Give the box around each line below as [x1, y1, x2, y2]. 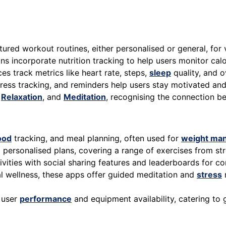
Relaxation [1, 92, 42, 102]
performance [20, 194, 72, 204]
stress [197, 169, 222, 180]
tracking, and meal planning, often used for [12, 133, 181, 144]
